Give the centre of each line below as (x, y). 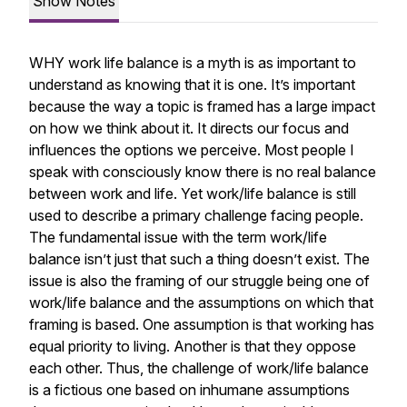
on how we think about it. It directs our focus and (189, 128)
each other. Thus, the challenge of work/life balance (199, 368)
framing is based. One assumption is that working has (202, 324)
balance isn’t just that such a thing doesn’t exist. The (199, 259)
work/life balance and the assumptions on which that (201, 303)
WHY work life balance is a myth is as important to (193, 63)
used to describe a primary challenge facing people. (196, 215)
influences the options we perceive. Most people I (192, 150)
